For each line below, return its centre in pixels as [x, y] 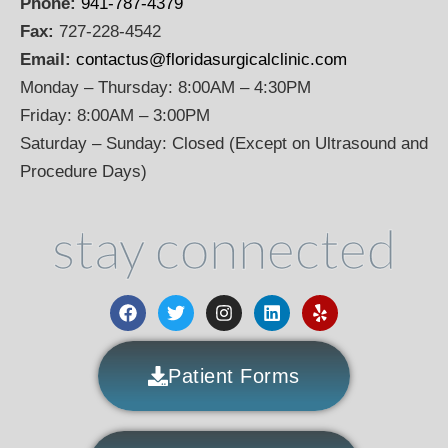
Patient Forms [234, 375]
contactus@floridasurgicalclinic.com [211, 60]
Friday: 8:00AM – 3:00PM [115, 116]
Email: [48, 60]
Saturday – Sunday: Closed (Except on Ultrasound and [224, 144]
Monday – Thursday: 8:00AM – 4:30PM [165, 88]
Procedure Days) [83, 172]
